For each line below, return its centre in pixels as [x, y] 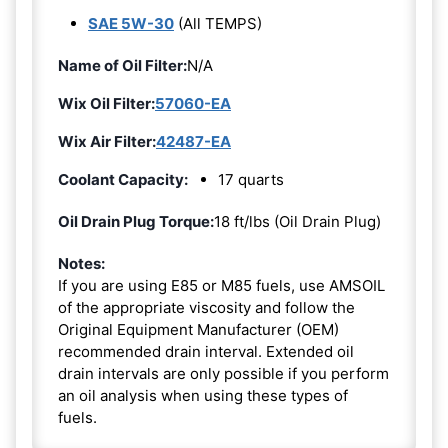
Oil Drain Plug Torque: [136, 222]
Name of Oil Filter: [122, 66]
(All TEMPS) [218, 24]
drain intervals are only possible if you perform [223, 374]
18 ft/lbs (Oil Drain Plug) [297, 222]
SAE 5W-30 [131, 24]
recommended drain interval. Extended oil [206, 352]
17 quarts [251, 180]
